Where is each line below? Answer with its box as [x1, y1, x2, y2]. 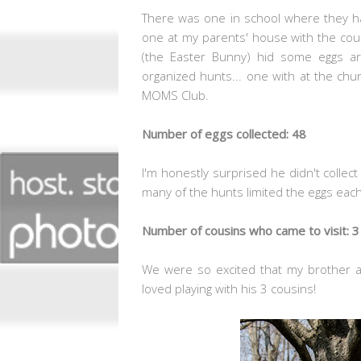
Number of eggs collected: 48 [142, 125, 306, 142]
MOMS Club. [142, 86, 209, 103]
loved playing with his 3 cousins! [142, 280, 316, 297]
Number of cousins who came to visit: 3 [142, 222, 359, 239]
